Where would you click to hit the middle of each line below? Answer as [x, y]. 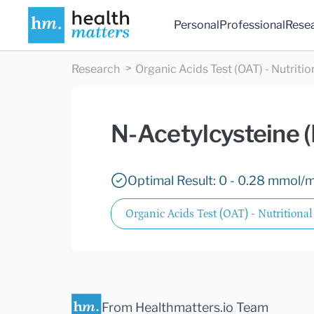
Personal [197, 25]
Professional [253, 25]
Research [96, 69]
